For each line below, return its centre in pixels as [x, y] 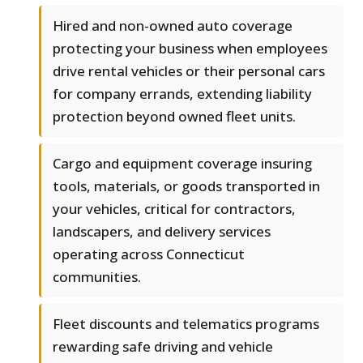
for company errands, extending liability [182, 94]
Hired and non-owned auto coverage [173, 26]
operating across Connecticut [149, 254]
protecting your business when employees [190, 49]
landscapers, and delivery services [162, 232]
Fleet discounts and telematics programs [186, 324]
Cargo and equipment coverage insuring [182, 164]
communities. [97, 277]
